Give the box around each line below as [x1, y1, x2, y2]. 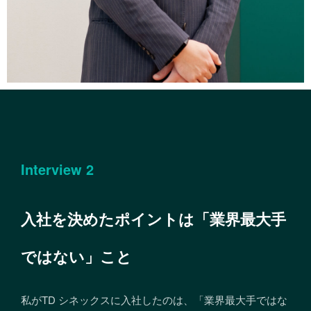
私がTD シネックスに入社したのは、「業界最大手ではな [21, 292, 287, 307]
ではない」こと [21, 245, 132, 268]
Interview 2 [21, 159, 94, 180]
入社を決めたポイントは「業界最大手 [21, 208, 286, 230]
